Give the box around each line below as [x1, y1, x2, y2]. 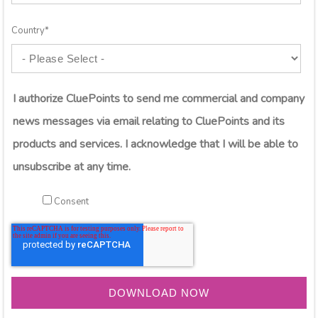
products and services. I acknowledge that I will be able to [13, 136, 298, 153]
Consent [54, 195, 89, 209]
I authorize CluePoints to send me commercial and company [13, 91, 305, 107]
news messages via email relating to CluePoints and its [13, 114, 285, 130]
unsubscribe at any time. [13, 159, 131, 175]
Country [11, 24, 45, 38]
